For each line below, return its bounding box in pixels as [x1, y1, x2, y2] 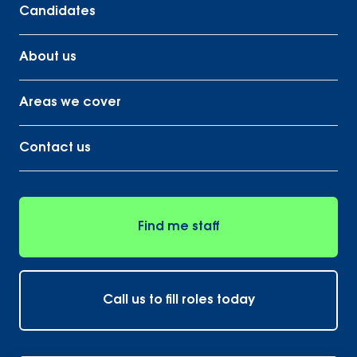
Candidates [19, 6, 96, 18]
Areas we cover [19, 96, 121, 109]
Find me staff [137, 221, 220, 233]
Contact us [19, 142, 91, 155]
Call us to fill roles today [102, 294, 255, 307]
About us [19, 51, 76, 64]
